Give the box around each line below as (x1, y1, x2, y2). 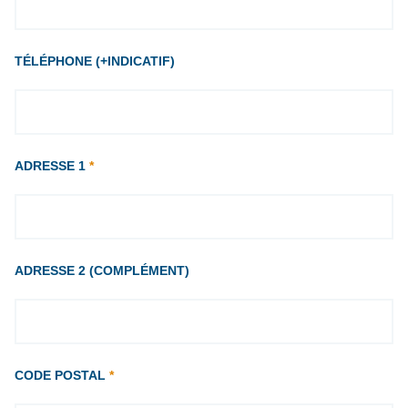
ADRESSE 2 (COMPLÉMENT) (15, 263, 189, 279)
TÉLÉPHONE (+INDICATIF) (15, 54, 175, 69)
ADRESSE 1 (15, 158, 89, 174)
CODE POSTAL (15, 368, 109, 383)
